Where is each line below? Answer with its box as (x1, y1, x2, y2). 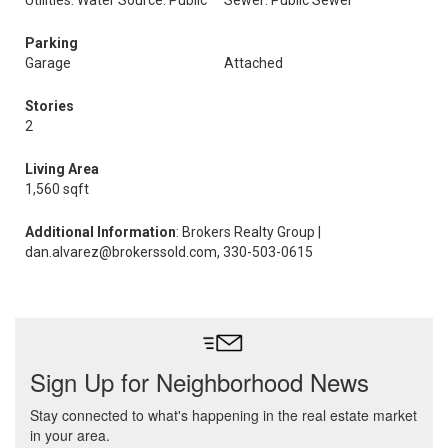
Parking (25, 35, 78, 51)
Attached (224, 55, 283, 71)
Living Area (25, 161, 99, 177)
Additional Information (25, 224, 176, 240)
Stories (25, 98, 74, 114)
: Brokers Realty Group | (176, 224, 321, 240)
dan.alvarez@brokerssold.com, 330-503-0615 (25, 244, 313, 260)
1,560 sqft (25, 181, 89, 197)
